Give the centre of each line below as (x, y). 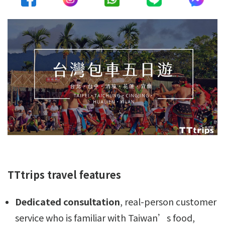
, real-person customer (168, 202)
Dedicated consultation (68, 202)
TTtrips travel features (64, 175)
